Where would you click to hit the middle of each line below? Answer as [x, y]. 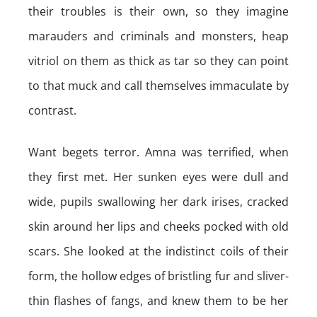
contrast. [52, 110]
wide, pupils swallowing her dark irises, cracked [158, 202]
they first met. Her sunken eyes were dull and [158, 177]
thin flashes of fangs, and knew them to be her [158, 301]
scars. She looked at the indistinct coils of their [158, 251]
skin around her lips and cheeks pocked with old [158, 226]
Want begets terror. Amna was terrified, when [158, 152]
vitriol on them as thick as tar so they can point [158, 61]
